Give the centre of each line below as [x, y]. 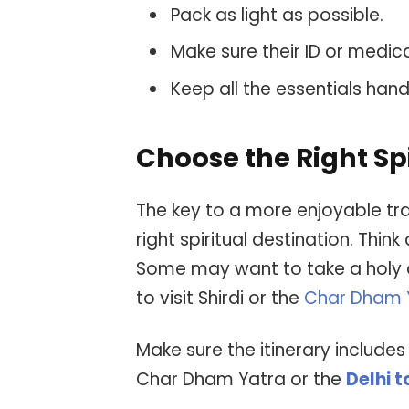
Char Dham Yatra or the [241, 380]
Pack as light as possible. [280, 15]
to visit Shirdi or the [220, 299]
